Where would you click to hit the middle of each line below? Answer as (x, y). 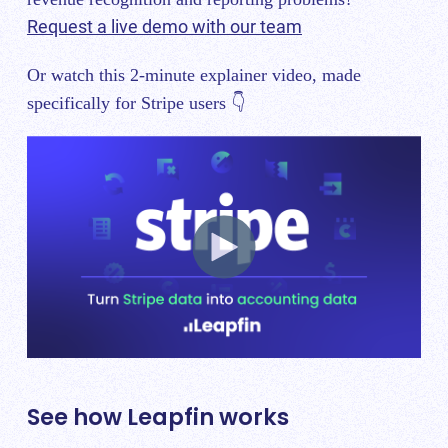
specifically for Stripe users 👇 (136, 102)
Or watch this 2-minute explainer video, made (194, 74)
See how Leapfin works (158, 417)
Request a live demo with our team (164, 27)
